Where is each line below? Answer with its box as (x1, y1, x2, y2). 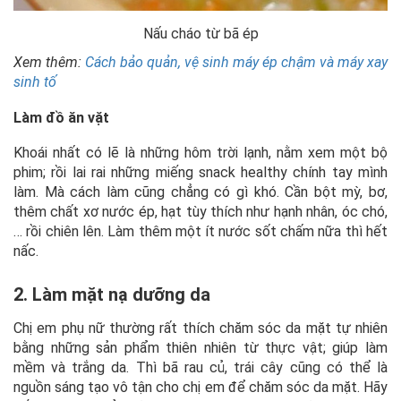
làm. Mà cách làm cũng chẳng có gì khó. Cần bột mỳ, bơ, (13, 183, 388, 201)
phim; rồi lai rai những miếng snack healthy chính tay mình (13, 164, 388, 182)
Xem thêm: (13, 54, 85, 72)
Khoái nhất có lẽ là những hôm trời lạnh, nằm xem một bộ (13, 144, 388, 162)
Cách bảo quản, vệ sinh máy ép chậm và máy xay (85, 54, 388, 72)
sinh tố (13, 73, 56, 91)
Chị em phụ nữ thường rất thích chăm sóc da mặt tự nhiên (13, 320, 388, 337)
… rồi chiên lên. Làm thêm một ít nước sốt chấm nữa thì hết (13, 223, 388, 241)
